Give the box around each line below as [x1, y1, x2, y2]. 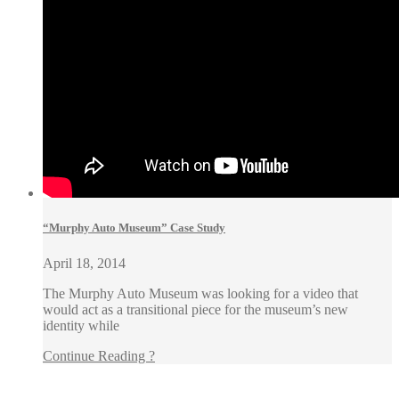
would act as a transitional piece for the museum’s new [43, 301, 348, 317]
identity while [43, 317, 119, 333]
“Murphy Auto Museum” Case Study [43, 221, 225, 235]
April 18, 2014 [43, 255, 126, 271]
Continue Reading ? [43, 347, 155, 363]
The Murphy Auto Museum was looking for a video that [43, 285, 358, 301]
